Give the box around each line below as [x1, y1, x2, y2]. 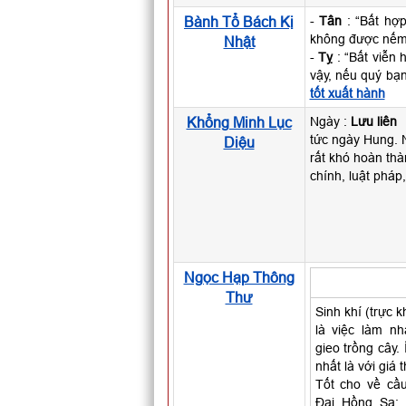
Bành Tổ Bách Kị [184, 14, 294, 30]
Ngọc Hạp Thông [183, 269, 295, 285]
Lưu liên [350, 114, 397, 129]
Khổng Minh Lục [186, 114, 292, 130]
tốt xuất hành [309, 86, 385, 101]
